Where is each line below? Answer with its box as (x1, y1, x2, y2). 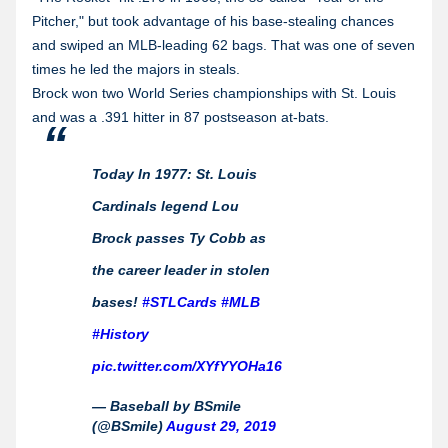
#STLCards (142, 293, 217, 310)
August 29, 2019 (166, 417, 276, 434)
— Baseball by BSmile (92, 397, 241, 414)
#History (92, 325, 149, 342)
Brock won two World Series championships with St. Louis (32, 84, 396, 101)
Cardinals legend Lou (92, 197, 239, 214)
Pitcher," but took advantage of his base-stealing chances (32, 12, 394, 29)
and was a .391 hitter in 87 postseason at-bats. (32, 108, 329, 125)
